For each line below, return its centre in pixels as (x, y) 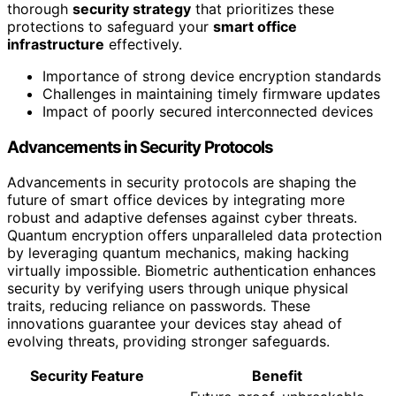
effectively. (143, 44)
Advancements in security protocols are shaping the (182, 183)
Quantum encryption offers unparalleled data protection (194, 236)
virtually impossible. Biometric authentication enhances (191, 271)
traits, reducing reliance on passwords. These (159, 306)
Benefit (277, 376)
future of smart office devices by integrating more (176, 200)
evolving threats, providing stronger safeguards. (168, 342)
